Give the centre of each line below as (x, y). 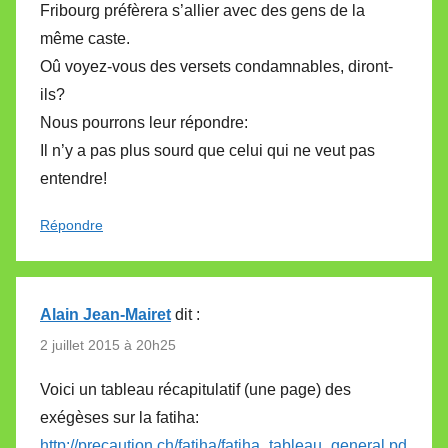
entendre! (73, 178)
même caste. (85, 38)
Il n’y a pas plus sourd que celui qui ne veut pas (207, 150)
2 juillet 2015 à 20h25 (108, 345)
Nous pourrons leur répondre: (144, 122)
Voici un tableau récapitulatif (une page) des (195, 390)
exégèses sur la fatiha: (119, 418)
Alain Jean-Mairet (105, 314)
